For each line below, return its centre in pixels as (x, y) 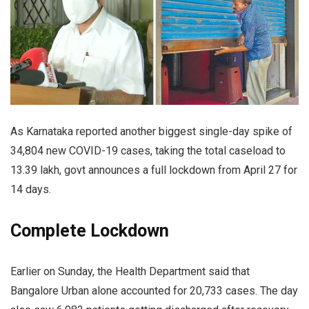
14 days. (31, 189)
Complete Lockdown (90, 230)
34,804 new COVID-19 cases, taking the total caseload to (148, 150)
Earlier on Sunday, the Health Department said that (130, 271)
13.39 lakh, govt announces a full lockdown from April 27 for (154, 170)
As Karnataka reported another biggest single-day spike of (151, 131)
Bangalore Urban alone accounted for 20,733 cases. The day (154, 290)
